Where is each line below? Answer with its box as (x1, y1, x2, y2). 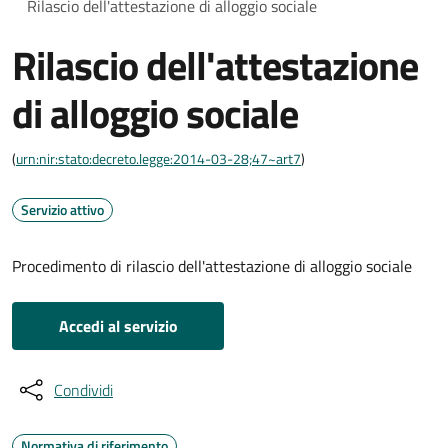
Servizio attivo (21, 198, 104, 220)
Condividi (54, 377, 113, 402)
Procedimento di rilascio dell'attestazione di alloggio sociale (12, 253, 412, 278)
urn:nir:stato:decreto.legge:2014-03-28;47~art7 (16, 147, 301, 169)
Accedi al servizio (58, 313, 178, 338)
